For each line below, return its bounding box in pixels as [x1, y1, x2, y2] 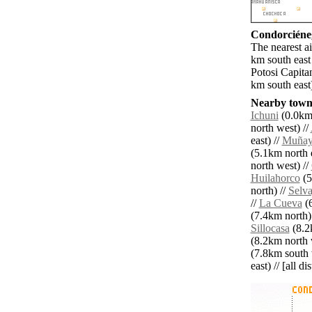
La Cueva [258, 197, 302, 210]
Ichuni [250, 109, 279, 122]
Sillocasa [250, 222, 290, 235]
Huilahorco [250, 172, 300, 185]
